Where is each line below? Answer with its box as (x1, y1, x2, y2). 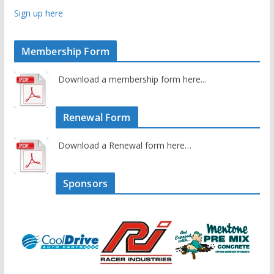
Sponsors (62, 176, 108, 190)
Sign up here (13, 7, 63, 19)
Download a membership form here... (57, 73, 206, 85)
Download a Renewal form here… (57, 139, 191, 151)
